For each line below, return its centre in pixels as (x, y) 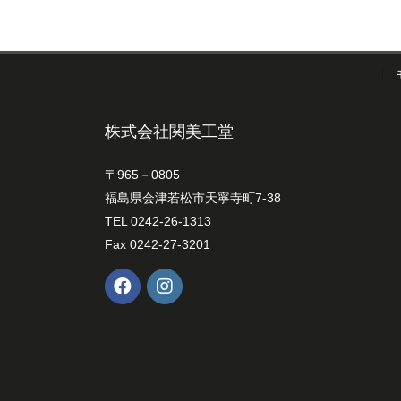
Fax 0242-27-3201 (158, 245)
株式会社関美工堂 (169, 132)
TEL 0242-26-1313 (158, 222)
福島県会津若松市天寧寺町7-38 (193, 198)
